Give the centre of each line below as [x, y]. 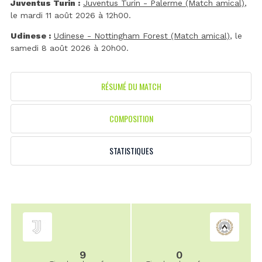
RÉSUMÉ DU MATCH [131, 87]
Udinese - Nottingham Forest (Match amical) [142, 36]
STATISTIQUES [131, 151]
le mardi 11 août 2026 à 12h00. [71, 15]
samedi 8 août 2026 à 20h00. [70, 48]
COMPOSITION [131, 119]
